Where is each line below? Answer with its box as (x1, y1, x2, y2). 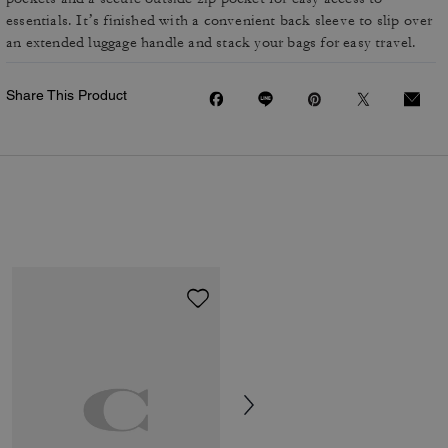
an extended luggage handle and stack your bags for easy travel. (6, 33, 417, 52)
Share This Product (6, 87, 127, 103)
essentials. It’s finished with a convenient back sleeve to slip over (6, 11, 433, 30)
